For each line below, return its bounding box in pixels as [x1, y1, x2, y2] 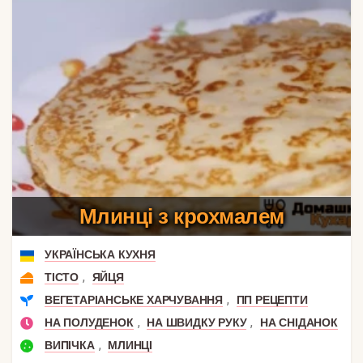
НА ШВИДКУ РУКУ [147, 315, 247, 329]
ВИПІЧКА [45, 338, 95, 352]
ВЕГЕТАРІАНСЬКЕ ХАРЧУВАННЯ [45, 293, 223, 306]
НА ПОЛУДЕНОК [45, 315, 134, 329]
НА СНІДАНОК [260, 315, 338, 329]
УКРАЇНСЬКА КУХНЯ [45, 247, 156, 261]
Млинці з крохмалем [79, 203, 284, 228]
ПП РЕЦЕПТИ [236, 293, 308, 306]
